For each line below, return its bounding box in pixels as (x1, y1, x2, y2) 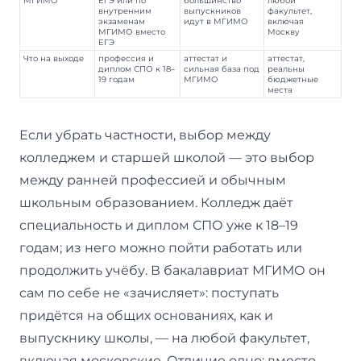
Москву (268, 26, 301, 36)
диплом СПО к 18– (98, 63, 176, 73)
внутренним (98, 5, 152, 15)
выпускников (184, 5, 242, 15)
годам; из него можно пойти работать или (19, 239, 302, 255)
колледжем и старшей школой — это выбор (19, 149, 314, 165)
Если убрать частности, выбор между (19, 127, 271, 143)
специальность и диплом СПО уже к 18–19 (19, 217, 298, 233)
